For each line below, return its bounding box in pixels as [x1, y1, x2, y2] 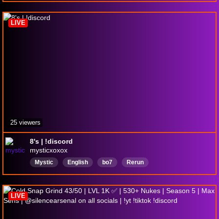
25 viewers [10, 118, 41, 126]
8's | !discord [30, 137, 73, 145]
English [67, 158, 88, 166]
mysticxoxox [30, 146, 67, 154]
